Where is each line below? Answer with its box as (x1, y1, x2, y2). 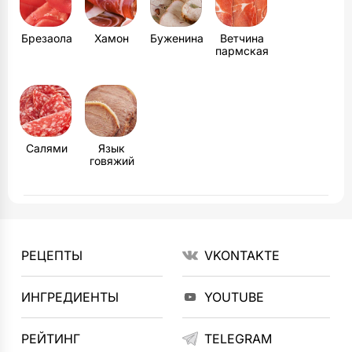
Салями (25, 141, 68, 155)
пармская (215, 44, 269, 57)
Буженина (150, 31, 203, 45)
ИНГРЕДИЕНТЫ (21, 289, 119, 305)
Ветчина (220, 31, 264, 45)
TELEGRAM (203, 331, 272, 346)
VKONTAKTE (203, 247, 280, 263)
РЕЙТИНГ (21, 331, 81, 346)
